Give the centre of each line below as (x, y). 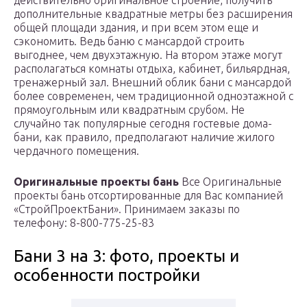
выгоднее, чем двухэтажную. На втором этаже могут (148, 55)
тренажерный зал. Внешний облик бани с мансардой (152, 83)
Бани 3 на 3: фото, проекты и (126, 256)
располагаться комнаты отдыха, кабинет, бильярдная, (152, 69)
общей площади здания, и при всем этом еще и (136, 28)
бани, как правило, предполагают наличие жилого (144, 137)
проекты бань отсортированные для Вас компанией (148, 196)
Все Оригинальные (230, 182)
